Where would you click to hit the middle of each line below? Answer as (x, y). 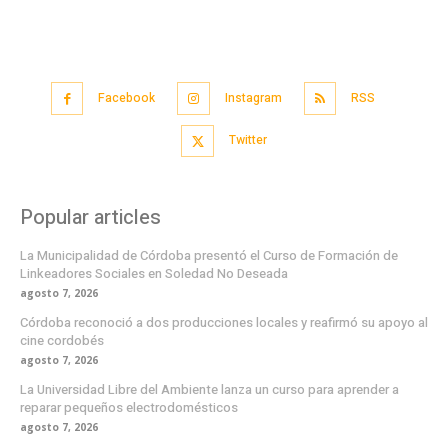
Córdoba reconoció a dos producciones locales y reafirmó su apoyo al (224, 323)
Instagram (253, 97)
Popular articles (90, 218)
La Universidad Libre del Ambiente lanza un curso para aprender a (209, 390)
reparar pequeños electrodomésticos (129, 408)
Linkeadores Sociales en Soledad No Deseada (154, 274)
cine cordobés (62, 341)
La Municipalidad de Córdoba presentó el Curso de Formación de (209, 256)
